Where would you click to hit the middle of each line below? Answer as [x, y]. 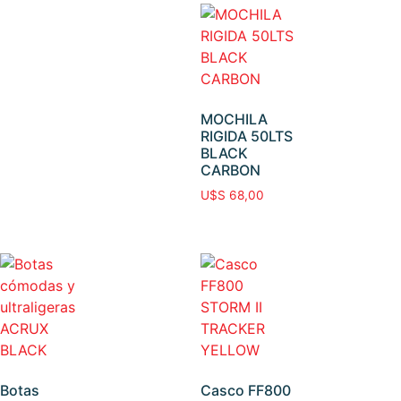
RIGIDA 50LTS [247, 137]
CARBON [230, 171]
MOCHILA [234, 119]
